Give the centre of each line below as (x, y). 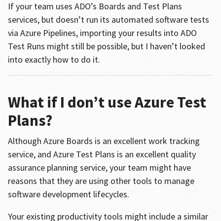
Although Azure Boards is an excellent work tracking (104, 141)
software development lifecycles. (68, 194)
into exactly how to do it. (54, 59)
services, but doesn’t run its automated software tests (108, 19)
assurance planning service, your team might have (99, 167)
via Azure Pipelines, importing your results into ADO (102, 33)
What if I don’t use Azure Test (107, 102)
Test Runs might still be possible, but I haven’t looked (106, 46)
